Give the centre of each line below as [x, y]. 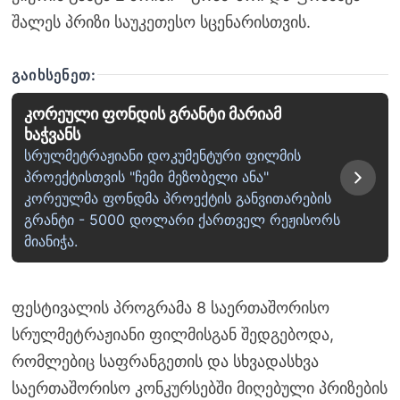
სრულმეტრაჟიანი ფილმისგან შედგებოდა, [172, 335]
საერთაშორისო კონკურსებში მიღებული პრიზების [199, 388]
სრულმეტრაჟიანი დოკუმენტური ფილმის [162, 156]
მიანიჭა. [50, 242]
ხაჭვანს [52, 135]
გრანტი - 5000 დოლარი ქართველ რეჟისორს [182, 220]
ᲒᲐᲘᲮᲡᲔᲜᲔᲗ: [54, 75]
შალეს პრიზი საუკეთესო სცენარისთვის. [161, 21]
